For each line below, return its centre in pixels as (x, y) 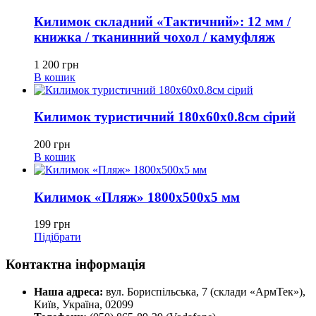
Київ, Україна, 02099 (84, 304)
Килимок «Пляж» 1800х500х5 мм (137, 197)
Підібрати (57, 237)
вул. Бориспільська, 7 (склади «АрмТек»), (206, 291)
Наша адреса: (68, 291)
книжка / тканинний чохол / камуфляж (154, 37)
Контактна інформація (75, 265)
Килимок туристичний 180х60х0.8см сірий (165, 117)
